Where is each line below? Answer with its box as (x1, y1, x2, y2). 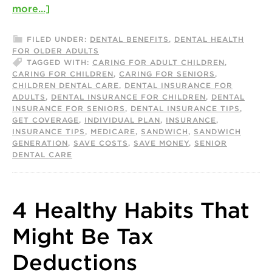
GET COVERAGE (12, 115, 79, 124)
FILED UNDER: (27, 34, 90, 44)
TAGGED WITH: (27, 57, 92, 67)
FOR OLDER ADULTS (12, 46, 99, 55)
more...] (12, 2, 50, 15)
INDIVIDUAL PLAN (84, 115, 160, 124)
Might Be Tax (12, 222, 154, 250)
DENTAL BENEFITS (90, 34, 169, 44)
